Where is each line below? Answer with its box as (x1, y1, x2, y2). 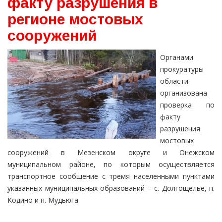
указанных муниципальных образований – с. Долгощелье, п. (7, 183, 215, 193)
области (160, 76, 188, 86)
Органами (160, 53, 193, 62)
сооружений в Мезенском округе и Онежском (7, 148, 215, 158)
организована (160, 88, 207, 98)
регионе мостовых (7, 11, 143, 28)
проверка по (160, 100, 215, 110)
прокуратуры (160, 64, 204, 74)
